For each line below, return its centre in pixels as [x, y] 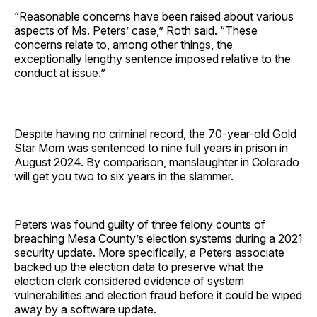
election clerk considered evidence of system [129, 281]
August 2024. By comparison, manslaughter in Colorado [157, 162]
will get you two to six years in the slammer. [125, 176]
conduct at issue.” [60, 73]
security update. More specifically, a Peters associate [149, 252]
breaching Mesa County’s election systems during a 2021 [158, 238]
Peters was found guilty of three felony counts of [140, 224]
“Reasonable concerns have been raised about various [154, 16]
